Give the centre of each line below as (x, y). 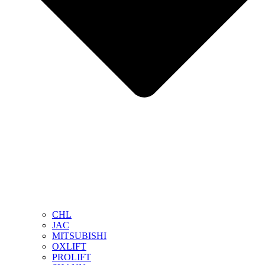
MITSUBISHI (79, 236)
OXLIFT (69, 247)
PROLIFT (72, 257)
